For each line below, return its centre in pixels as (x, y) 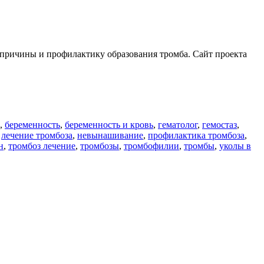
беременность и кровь (109, 125)
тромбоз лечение (42, 146)
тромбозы (100, 146)
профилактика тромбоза (196, 136)
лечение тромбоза (37, 136)
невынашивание (110, 136)
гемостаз (220, 125)
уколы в (235, 146)
